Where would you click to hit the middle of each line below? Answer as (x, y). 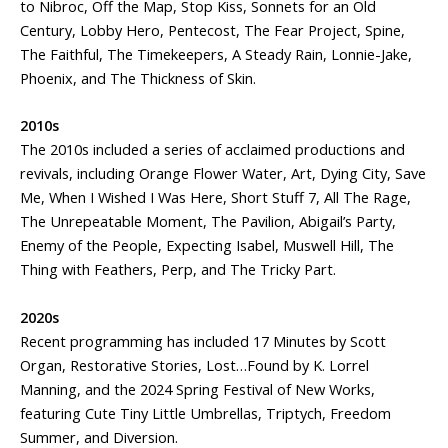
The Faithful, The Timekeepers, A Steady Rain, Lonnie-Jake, (216, 53)
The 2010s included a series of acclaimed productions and (212, 149)
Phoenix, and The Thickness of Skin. (138, 77)
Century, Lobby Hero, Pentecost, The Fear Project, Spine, (212, 29)
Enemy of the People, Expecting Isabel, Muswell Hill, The (207, 245)
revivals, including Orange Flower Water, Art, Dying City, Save (223, 173)
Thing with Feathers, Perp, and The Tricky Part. (178, 269)
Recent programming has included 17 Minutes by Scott (203, 340)
